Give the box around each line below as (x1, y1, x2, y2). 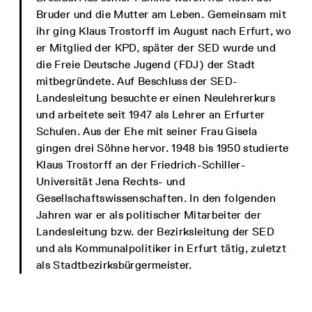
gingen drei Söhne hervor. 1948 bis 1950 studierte (36, 141, 289, 155)
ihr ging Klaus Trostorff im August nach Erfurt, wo (36, 24, 291, 38)
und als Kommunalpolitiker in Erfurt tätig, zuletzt (36, 242, 286, 255)
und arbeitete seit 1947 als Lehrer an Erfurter (36, 108, 265, 121)
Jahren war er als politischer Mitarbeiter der (36, 208, 262, 221)
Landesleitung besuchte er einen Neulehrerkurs (36, 91, 276, 104)
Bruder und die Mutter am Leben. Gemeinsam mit (36, 8, 287, 21)
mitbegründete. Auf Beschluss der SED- (36, 75, 238, 88)
